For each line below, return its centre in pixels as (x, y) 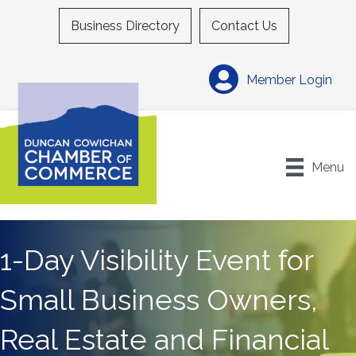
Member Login (289, 79)
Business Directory (125, 26)
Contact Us (244, 26)
